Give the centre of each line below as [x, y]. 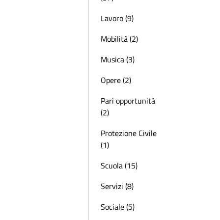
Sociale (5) [118, 207]
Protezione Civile [129, 133]
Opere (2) [116, 80]
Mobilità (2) [119, 39]
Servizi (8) [117, 186]
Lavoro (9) [117, 18]
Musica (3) [118, 59]
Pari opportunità [128, 101]
